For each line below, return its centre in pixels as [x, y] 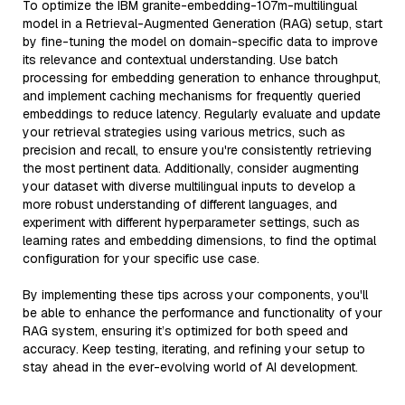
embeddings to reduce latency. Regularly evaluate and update [202, 114]
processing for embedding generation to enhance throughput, [202, 78]
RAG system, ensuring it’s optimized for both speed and [185, 331]
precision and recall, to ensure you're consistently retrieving [197, 150]
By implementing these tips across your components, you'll [195, 295]
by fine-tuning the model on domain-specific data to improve [200, 42]
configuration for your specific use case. [141, 259]
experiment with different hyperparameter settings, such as [191, 222]
